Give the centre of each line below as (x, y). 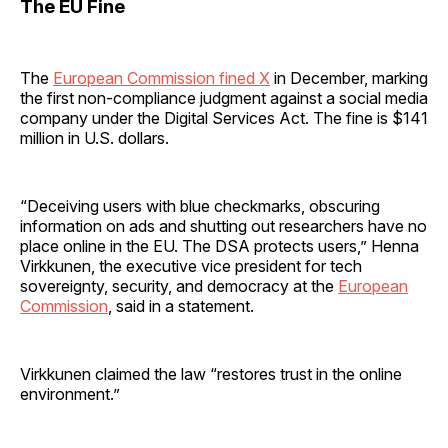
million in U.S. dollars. (94, 138)
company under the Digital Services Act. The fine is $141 (224, 118)
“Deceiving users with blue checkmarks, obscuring (200, 206)
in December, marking (349, 78)
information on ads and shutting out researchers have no (223, 226)
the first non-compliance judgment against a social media (224, 98)
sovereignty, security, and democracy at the (179, 286)
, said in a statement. (183, 306)
